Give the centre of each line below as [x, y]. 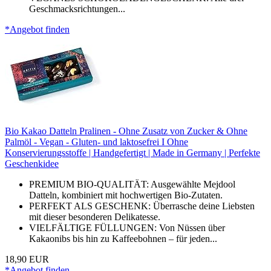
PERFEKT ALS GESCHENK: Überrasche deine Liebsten [142, 206]
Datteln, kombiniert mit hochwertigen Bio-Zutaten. [126, 195]
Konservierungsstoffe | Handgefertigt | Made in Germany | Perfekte [132, 152]
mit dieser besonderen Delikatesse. [95, 217]
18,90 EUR [27, 259]
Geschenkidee [32, 163]
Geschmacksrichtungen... [77, 8]
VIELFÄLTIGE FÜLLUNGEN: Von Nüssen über [127, 227]
